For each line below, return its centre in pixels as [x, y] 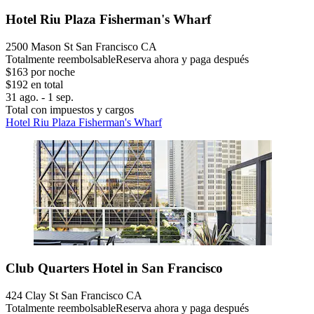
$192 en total [34, 84]
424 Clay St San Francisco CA [74, 296]
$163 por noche [40, 71]
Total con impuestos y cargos [70, 109]
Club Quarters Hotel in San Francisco [114, 268]
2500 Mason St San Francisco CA [81, 46]
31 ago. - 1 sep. [40, 97]
